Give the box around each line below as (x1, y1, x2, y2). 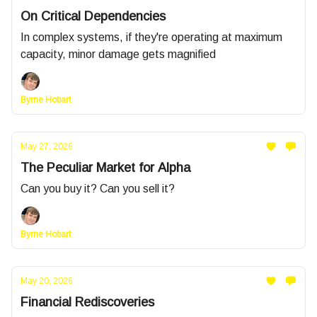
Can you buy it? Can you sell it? (21, 183, 175, 195)
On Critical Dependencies (21, 9, 166, 23)
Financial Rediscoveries (21, 295, 154, 309)
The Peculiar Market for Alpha (21, 161, 190, 175)
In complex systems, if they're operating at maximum (21, 31, 282, 43)
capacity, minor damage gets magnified (21, 48, 216, 60)
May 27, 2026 (21, 142, 73, 151)
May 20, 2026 (21, 276, 73, 286)
